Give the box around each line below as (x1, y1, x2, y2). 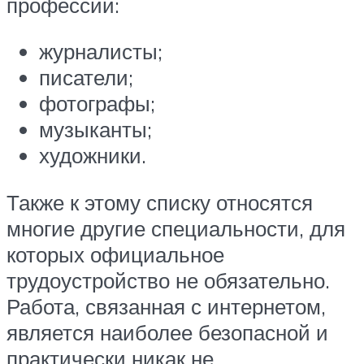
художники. (39, 142, 146, 169)
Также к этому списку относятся (6, 188, 313, 215)
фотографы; (39, 90, 155, 117)
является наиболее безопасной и (6, 318, 328, 345)
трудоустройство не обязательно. (6, 266, 330, 293)
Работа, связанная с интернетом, (6, 292, 326, 319)
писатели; (39, 64, 133, 91)
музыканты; (39, 116, 152, 143)
